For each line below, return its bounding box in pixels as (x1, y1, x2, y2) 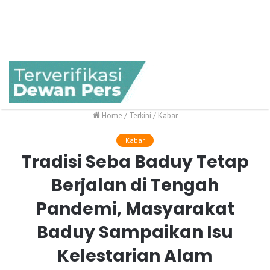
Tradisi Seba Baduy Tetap (21, 150, 249, 174)
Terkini (128, 110, 151, 121)
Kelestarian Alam (57, 244, 213, 268)
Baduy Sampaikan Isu (37, 221, 233, 245)
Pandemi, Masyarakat (36, 197, 234, 221)
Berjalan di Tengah (51, 174, 219, 198)
